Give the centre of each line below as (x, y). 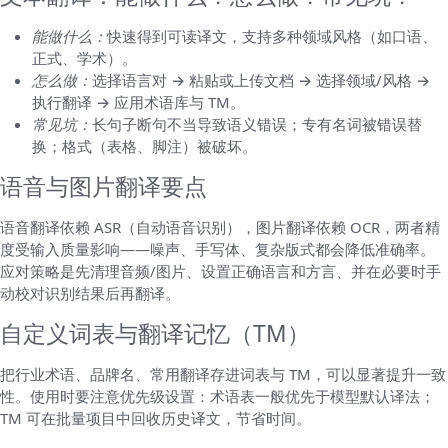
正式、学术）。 (84, 57)
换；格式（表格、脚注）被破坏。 (144, 145)
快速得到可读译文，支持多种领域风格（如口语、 (272, 35)
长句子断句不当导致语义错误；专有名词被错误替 (257, 123)
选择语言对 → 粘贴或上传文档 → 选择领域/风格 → (261, 79)
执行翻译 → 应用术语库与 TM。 (138, 101)
